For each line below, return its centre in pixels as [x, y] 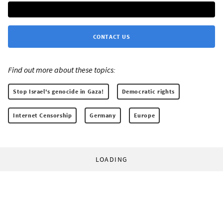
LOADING [111, 159]
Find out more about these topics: [62, 69]
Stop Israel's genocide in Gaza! [58, 91]
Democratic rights [148, 91]
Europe [144, 115]
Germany [103, 115]
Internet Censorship [43, 115]
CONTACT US [111, 36]
